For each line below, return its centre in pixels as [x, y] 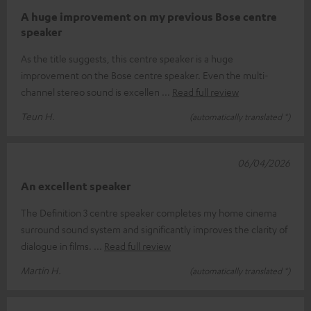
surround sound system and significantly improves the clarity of [154, 229]
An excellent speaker [76, 186]
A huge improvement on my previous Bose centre [149, 17]
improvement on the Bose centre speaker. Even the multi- [145, 75]
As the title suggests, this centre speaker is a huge [127, 59]
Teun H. [38, 116]
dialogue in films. [57, 246]
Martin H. [41, 270]
